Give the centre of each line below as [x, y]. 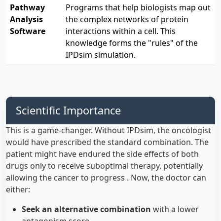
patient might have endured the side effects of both [102, 154]
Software [28, 31]
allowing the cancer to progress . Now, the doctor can [106, 177]
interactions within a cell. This [121, 31]
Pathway [27, 7]
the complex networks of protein [127, 19]
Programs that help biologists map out [138, 7]
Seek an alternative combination [86, 209]
